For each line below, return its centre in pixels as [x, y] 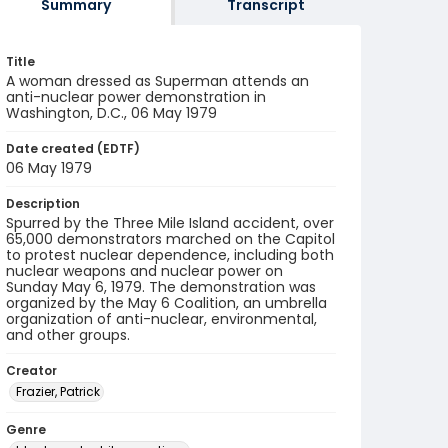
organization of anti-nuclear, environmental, [161, 319]
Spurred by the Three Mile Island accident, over [170, 223]
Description [43, 203]
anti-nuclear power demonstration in [136, 97]
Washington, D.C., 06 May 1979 [111, 113]
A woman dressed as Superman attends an [157, 81]
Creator [31, 370]
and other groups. [68, 335]
